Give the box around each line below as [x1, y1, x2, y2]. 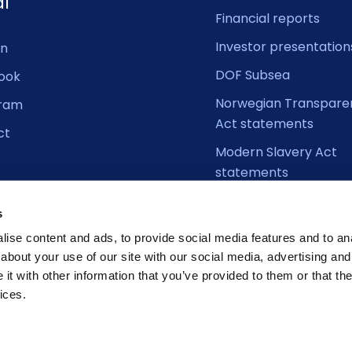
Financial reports [215, 9, 320, 27]
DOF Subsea [215, 66, 290, 84]
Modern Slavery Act [215, 143, 337, 161]
